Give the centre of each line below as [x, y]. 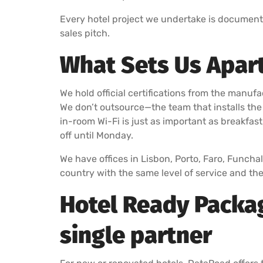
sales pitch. [85, 33]
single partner [136, 235]
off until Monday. [97, 135]
